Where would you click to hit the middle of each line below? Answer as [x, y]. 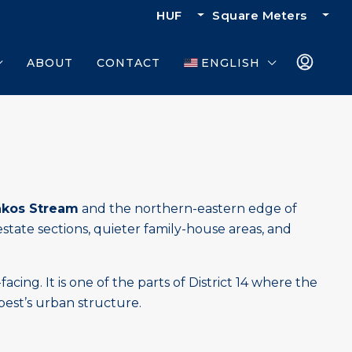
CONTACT [128, 63]
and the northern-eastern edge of [188, 209]
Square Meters [260, 15]
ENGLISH [231, 63]
